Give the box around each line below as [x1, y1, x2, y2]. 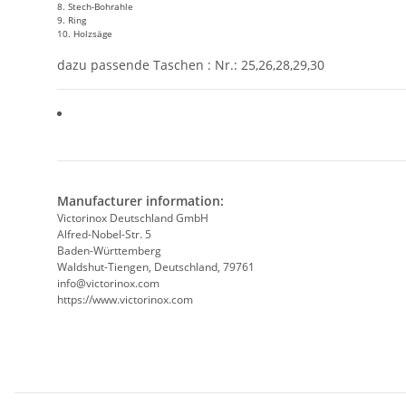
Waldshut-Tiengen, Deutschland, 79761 [57, 258, 255, 275]
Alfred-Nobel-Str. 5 [57, 226, 151, 242]
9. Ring [57, 13, 86, 26]
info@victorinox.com [57, 275, 159, 291]
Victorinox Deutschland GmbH [57, 209, 208, 226]
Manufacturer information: [57, 191, 224, 209]
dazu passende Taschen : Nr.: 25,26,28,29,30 [57, 55, 328, 73]
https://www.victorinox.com [57, 291, 193, 307]
